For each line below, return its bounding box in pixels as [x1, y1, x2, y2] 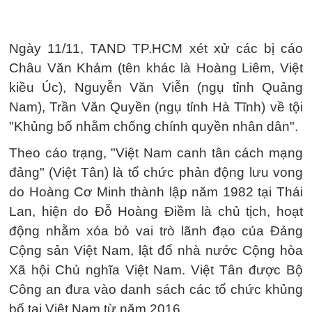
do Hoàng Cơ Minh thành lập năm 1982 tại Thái [9, 185, 303, 199]
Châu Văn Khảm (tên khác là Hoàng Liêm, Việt [9, 61, 303, 75]
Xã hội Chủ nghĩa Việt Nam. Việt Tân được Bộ [9, 263, 303, 277]
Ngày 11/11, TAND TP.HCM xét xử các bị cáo [9, 41, 303, 56]
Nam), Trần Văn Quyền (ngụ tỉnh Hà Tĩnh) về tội [9, 100, 303, 114]
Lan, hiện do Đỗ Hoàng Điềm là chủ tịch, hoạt [9, 204, 303, 219]
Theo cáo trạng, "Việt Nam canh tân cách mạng [9, 146, 303, 160]
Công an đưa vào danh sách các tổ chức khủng [9, 282, 303, 297]
